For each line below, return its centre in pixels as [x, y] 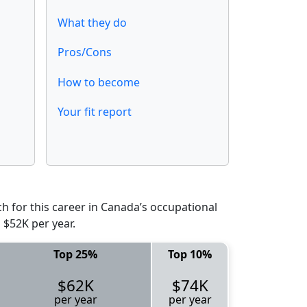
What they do [92, 23]
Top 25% [75, 254]
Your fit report [95, 111]
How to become [99, 82]
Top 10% [190, 254]
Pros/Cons [85, 52]
